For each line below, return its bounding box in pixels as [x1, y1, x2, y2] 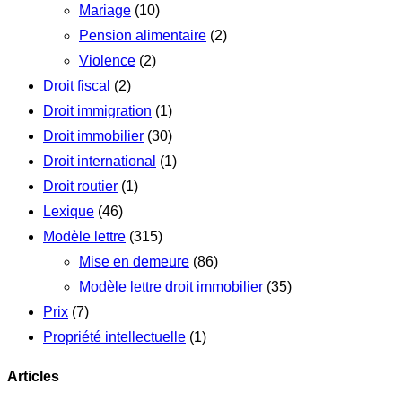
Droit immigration [43, 102, 152, 118]
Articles [7, 368, 59, 384]
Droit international [43, 153, 156, 169]
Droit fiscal [43, 77, 110, 93]
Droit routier [43, 178, 118, 194]
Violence [79, 52, 135, 68]
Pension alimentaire [79, 27, 206, 43]
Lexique [43, 203, 94, 219]
